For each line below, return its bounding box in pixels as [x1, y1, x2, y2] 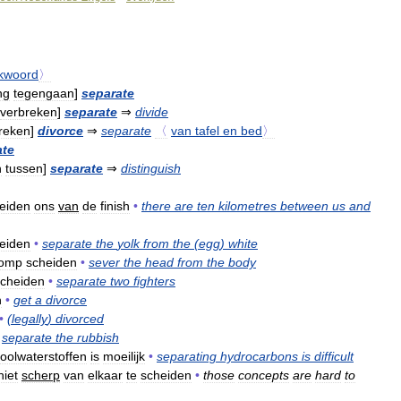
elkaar [88, 367, 123, 382]
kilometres [218, 198, 277, 213]
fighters [133, 273, 175, 288]
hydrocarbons [220, 348, 298, 363]
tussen [5, 160, 43, 175]
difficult [314, 348, 354, 363]
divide [135, 104, 168, 119]
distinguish [121, 160, 181, 175]
